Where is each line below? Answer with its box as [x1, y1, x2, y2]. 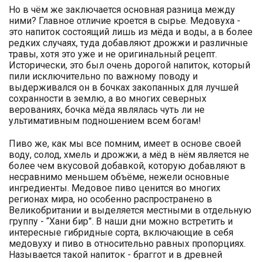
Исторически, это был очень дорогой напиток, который [9, 60, 250, 71]
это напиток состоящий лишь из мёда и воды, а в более [9, 26, 253, 37]
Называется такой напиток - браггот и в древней [9, 249, 222, 260]
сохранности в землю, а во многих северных [9, 93, 206, 104]
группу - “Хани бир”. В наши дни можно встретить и [9, 216, 233, 227]
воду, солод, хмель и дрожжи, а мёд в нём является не [9, 149, 249, 160]
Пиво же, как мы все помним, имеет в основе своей [9, 138, 241, 149]
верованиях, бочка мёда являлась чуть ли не [9, 104, 205, 115]
